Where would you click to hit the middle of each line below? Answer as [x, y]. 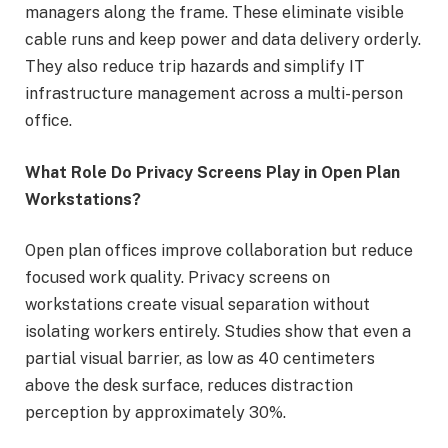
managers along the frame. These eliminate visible [214, 13]
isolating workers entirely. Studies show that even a [218, 332]
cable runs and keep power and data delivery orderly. [223, 40]
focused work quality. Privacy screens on [177, 278]
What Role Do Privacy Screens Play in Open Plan [212, 172]
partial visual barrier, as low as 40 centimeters [200, 359]
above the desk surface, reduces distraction [189, 386]
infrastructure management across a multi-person [214, 94]
